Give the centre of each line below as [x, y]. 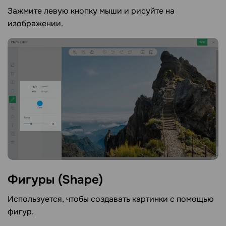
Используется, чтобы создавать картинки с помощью [111, 199]
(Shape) [80, 180]
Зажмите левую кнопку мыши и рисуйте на [91, 11]
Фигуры [33, 180]
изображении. [35, 24]
